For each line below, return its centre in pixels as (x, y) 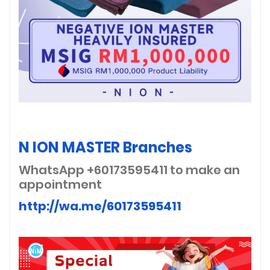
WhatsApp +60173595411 (94, 170)
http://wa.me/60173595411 (100, 206)
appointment (61, 184)
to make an (205, 170)
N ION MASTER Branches (105, 147)
